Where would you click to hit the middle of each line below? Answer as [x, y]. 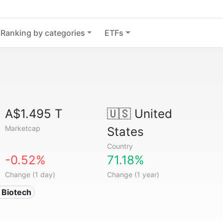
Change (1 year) [133, 174]
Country [120, 146]
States [125, 132]
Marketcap [23, 128]
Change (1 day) [30, 174]
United [151, 114]
